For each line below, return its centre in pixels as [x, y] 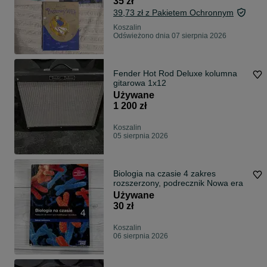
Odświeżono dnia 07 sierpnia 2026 [170, 36]
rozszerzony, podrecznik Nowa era [178, 183]
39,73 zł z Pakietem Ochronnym [173, 13]
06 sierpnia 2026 [141, 236]
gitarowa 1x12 [140, 83]
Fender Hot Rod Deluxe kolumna [175, 74]
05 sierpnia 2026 [141, 136]
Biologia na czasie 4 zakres [164, 174]
